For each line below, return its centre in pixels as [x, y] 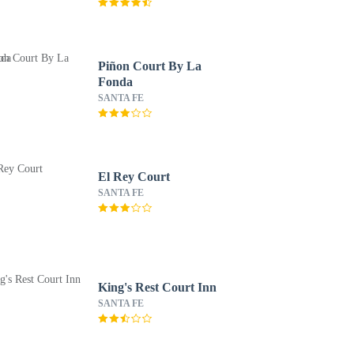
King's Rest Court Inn [157, 287]
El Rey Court [134, 177]
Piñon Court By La [149, 66]
